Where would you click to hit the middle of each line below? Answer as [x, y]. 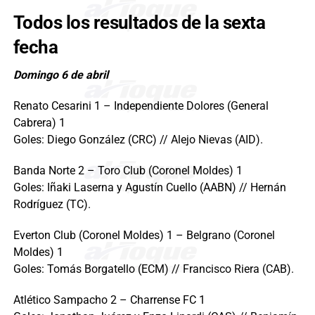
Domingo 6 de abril [60, 75]
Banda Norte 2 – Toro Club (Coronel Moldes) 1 [128, 170]
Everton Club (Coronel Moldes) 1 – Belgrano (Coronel [144, 235]
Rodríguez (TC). [52, 204]
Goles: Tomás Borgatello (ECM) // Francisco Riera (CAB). [153, 269]
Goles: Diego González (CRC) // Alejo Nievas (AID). [138, 139]
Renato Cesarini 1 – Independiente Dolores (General [141, 105]
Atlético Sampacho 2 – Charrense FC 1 [109, 300]
